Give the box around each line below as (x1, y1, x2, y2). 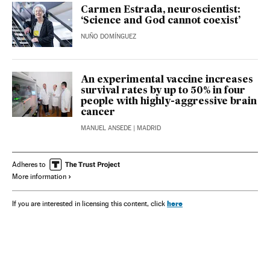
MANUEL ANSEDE (81, 124, 131, 132)
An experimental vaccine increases (81, 75, 253, 85)
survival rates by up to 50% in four (81, 86, 245, 96)
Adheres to (12, 160, 46, 169)
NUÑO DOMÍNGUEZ (81, 32, 136, 40)
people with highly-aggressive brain (81, 96, 257, 107)
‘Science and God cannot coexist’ (81, 16, 240, 26)
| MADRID (131, 124, 161, 132)
